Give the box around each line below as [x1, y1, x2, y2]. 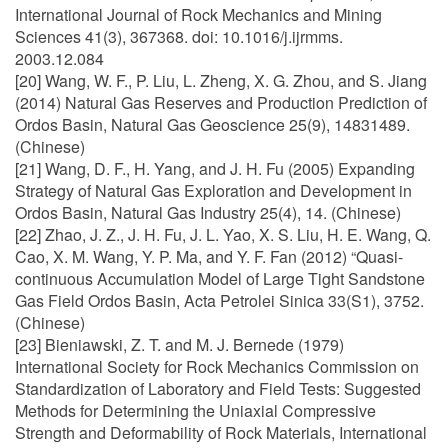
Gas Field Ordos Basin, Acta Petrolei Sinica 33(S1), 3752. [15, 289, 424, 312]
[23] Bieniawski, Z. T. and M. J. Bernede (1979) [15, 333, 344, 356]
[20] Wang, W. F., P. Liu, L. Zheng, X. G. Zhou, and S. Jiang [15, 69, 427, 92]
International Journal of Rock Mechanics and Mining [15, 3, 382, 26]
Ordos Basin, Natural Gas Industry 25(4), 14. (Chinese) [15, 201, 401, 224]
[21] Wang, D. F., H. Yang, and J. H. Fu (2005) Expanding [15, 157, 415, 180]
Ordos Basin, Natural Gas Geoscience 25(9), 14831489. [15, 113, 410, 136]
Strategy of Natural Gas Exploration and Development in [15, 179, 412, 202]
